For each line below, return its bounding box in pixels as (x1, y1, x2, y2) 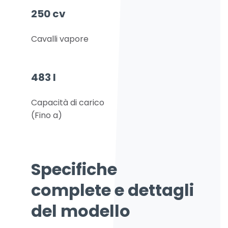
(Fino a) (31, 109, 62, 122)
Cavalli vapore (31, 33, 89, 45)
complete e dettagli (31, 179, 194, 202)
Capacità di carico (31, 97, 104, 109)
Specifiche (31, 158, 117, 181)
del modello (31, 199, 130, 223)
